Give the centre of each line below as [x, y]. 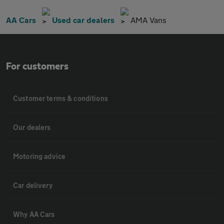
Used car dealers [83, 20]
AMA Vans [148, 20]
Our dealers [32, 127]
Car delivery [33, 185]
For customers [37, 66]
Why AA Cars [34, 214]
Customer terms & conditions [60, 98]
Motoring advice [39, 156]
